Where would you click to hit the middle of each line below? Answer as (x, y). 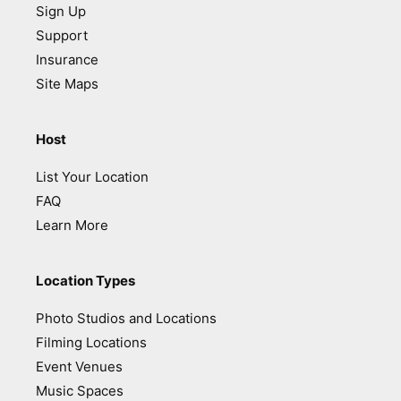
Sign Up (61, 12)
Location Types (85, 281)
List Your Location (92, 177)
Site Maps (67, 84)
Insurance (67, 60)
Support (62, 36)
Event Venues (79, 367)
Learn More (72, 226)
